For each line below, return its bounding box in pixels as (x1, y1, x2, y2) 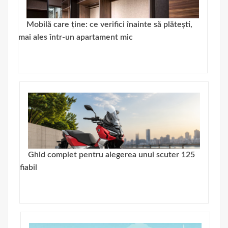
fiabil (19, 163, 37, 172)
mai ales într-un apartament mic (18, 33, 133, 41)
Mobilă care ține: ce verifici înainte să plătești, (26, 20, 193, 28)
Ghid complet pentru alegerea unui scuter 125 (27, 151, 195, 159)
